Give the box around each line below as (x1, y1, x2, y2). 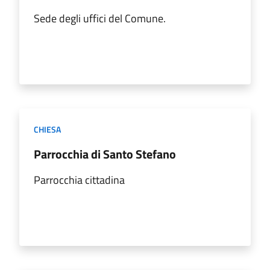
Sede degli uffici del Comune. (34, 10, 166, 27)
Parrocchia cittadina (34, 171, 125, 188)
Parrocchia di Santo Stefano (34, 144, 176, 163)
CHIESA (34, 122, 61, 136)
